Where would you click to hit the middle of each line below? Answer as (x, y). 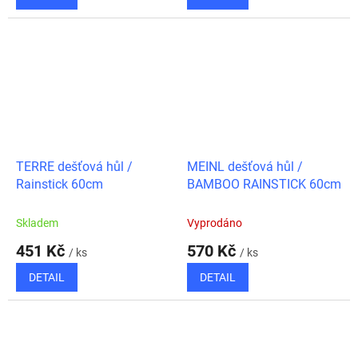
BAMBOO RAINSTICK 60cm (264, 184)
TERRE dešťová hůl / (74, 166)
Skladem (37, 223)
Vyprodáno (215, 223)
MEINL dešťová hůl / (245, 166)
